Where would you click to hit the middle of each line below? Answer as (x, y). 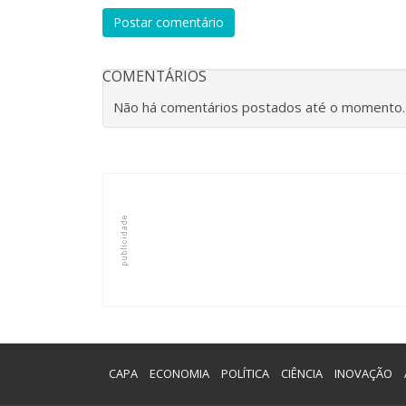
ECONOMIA (179, 373)
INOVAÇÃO (363, 373)
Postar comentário (169, 22)
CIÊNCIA (301, 373)
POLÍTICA (245, 373)
